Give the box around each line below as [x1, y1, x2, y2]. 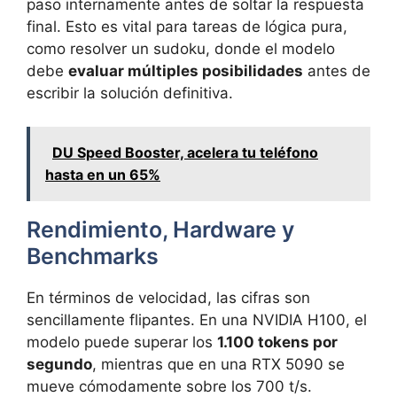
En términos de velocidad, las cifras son [27, 289, 310, 307]
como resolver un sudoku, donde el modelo [27, 39, 335, 58]
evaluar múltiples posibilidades [68, 61, 303, 80]
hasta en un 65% [45, 166, 160, 184]
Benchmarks [27, 243, 159, 270]
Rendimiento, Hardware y [27, 216, 294, 244]
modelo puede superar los [27, 333, 217, 352]
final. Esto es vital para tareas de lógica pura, [27, 17, 347, 35]
